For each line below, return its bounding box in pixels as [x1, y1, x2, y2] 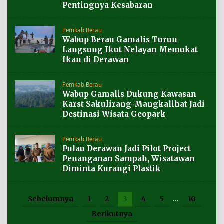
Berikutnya [91, 209, 132, 218]
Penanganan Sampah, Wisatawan [62, 153, 195, 163]
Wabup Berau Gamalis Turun [62, 34, 177, 44]
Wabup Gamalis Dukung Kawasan [62, 89, 196, 99]
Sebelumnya [28, 194, 73, 203]
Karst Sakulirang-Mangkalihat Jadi [62, 99, 205, 109]
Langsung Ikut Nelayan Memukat [62, 44, 198, 54]
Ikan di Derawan [62, 54, 129, 64]
